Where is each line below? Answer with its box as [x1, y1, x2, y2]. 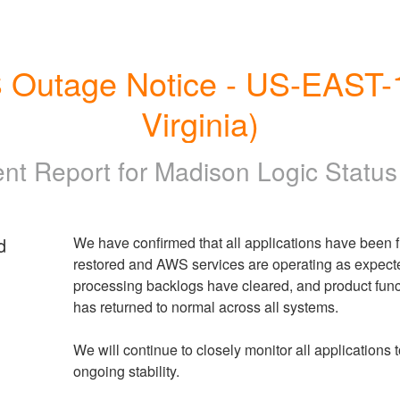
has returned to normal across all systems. [72, 296, 338, 317]
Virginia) [141, 100, 259, 146]
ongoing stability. [72, 360, 179, 381]
